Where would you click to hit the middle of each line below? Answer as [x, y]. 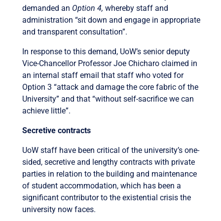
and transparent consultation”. [74, 32]
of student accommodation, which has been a [101, 185]
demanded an [47, 8]
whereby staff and [135, 8]
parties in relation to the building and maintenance [109, 174]
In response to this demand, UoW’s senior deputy [106, 51]
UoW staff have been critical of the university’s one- [110, 150]
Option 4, [87, 8]
